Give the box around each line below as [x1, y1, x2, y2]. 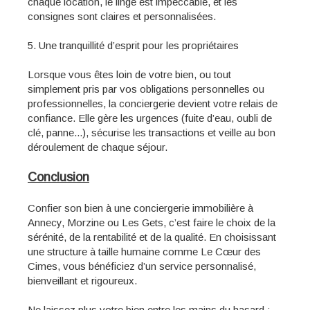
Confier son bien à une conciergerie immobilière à [28, 202, 253, 214]
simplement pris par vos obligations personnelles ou [28, 83, 264, 95]
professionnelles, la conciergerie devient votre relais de [28, 98, 277, 109]
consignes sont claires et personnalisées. [28, 10, 216, 22]
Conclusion [28, 170, 89, 184]
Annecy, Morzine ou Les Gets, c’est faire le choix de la [28, 217, 275, 228]
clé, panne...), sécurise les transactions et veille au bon [28, 127, 275, 138]
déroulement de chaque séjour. [28, 141, 167, 153]
